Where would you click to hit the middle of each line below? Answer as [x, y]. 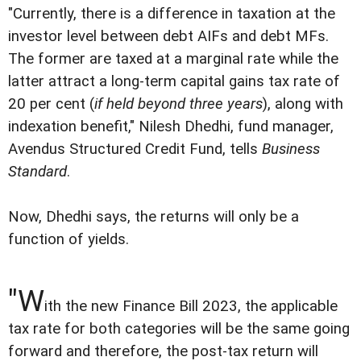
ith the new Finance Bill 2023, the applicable [191, 307]
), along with [303, 104]
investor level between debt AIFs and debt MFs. [168, 36]
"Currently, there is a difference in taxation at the [172, 13]
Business [291, 149]
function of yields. [68, 240]
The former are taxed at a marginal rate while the [173, 58]
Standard [37, 171]
